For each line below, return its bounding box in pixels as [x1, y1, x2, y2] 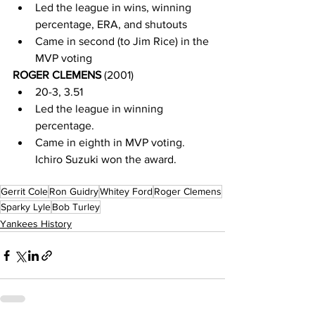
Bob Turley [52, 201, 100, 212]
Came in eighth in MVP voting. [35, 136, 191, 148]
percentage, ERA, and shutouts [35, 18, 187, 30]
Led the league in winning [35, 103, 166, 115]
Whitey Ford [100, 186, 153, 197]
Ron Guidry [49, 186, 98, 197]
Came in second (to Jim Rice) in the [35, 35, 212, 47]
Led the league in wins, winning [35, 1, 194, 13]
